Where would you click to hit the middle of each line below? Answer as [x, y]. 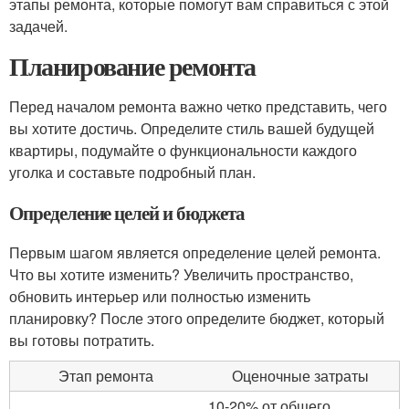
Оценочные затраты [300, 376]
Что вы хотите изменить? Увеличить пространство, [181, 274]
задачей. [38, 26]
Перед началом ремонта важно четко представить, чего [198, 106]
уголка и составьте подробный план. [132, 172]
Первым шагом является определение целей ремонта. [195, 252]
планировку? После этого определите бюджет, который [197, 318]
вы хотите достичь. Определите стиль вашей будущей [192, 128]
